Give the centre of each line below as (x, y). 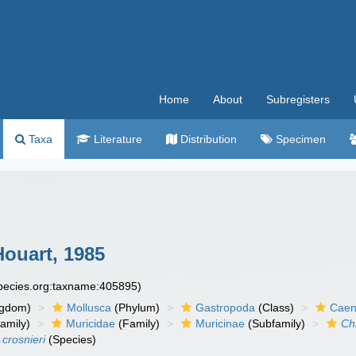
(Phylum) (136, 308)
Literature (116, 139)
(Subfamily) (275, 323)
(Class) (275, 308)
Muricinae (221, 323)
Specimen (299, 139)
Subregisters (298, 99)
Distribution (207, 139)
